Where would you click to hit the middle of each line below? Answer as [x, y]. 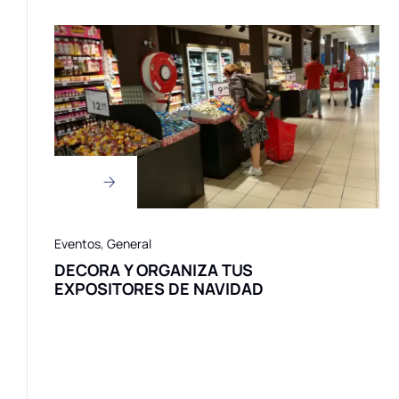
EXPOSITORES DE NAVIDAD [159, 289]
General [129, 244]
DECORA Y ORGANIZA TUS [154, 270]
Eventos [77, 244]
